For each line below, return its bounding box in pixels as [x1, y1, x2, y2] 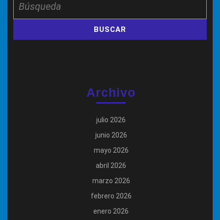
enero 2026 [93, 207, 129, 216]
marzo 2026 [92, 177, 130, 185]
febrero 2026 [90, 192, 132, 200]
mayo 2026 [93, 146, 129, 155]
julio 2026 [96, 116, 126, 124]
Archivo [86, 85, 136, 100]
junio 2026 [95, 131, 127, 139]
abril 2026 [96, 162, 126, 170]
